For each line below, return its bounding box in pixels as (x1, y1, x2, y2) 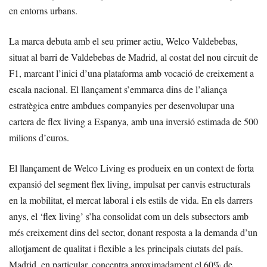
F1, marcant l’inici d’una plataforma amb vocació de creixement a (9, 66, 254, 79)
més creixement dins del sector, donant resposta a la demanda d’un (9, 225, 257, 238)
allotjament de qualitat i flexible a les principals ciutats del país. (9, 241, 243, 254)
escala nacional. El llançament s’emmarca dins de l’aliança (9, 82, 227, 95)
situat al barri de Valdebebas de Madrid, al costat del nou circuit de (9, 50, 258, 63)
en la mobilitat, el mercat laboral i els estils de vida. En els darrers (9, 193, 253, 206)
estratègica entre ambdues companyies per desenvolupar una (9, 98, 234, 111)
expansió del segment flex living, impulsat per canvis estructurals (9, 177, 250, 190)
